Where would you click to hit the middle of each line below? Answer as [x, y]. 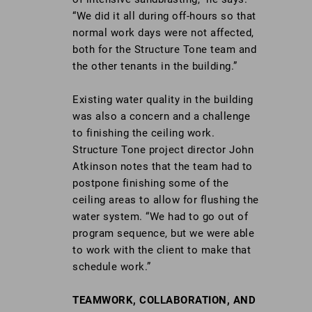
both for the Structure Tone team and [164, 50]
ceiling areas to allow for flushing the [166, 200]
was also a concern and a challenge [161, 117]
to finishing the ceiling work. [143, 133]
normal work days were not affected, [163, 33]
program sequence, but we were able [163, 234]
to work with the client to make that [162, 250]
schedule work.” [112, 267]
